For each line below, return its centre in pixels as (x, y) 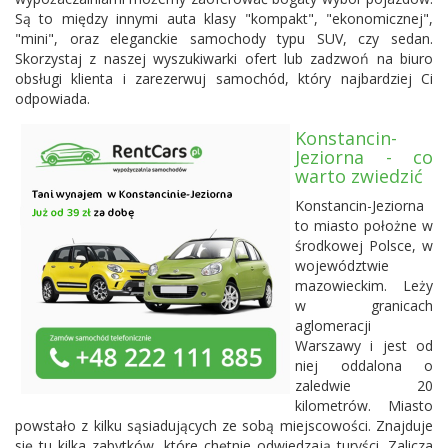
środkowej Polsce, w (364, 245)
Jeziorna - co (364, 156)
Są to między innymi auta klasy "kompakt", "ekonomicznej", (224, 18)
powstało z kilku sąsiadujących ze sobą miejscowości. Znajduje (224, 425)
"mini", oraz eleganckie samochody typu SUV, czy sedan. (224, 38)
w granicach (364, 305)
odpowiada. (52, 98)
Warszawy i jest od (364, 345)
